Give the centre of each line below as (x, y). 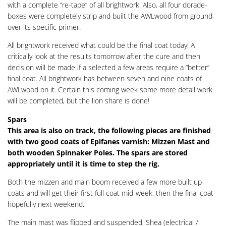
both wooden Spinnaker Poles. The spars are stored (98, 152)
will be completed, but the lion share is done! (78, 101)
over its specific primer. (44, 27)
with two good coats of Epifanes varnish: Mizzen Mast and (109, 141)
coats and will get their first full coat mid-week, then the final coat (110, 193)
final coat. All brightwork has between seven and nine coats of (105, 79)
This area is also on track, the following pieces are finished (109, 130)
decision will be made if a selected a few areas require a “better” (108, 68)
